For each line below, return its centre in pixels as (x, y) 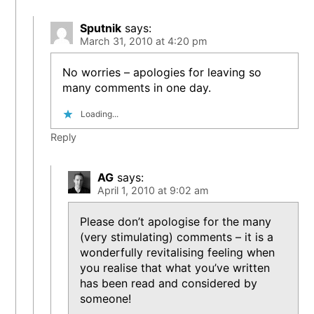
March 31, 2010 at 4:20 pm (144, 41)
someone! (106, 299)
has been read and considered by (169, 284)
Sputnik (101, 28)
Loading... (100, 114)
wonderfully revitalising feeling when (178, 253)
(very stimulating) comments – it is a (177, 237)
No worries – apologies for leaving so (162, 72)
